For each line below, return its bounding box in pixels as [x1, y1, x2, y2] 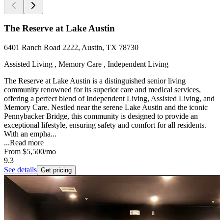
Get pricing [41, 166, 72, 174]
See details [4, 165, 37, 174]
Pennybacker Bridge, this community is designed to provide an [4, 112, 198, 121]
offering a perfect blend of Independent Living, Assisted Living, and [4, 94, 215, 103]
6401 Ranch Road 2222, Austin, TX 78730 [4, 43, 138, 52]
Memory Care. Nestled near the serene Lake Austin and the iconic [4, 103, 208, 112]
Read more [10, 138, 44, 147]
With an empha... [4, 130, 56, 138]
